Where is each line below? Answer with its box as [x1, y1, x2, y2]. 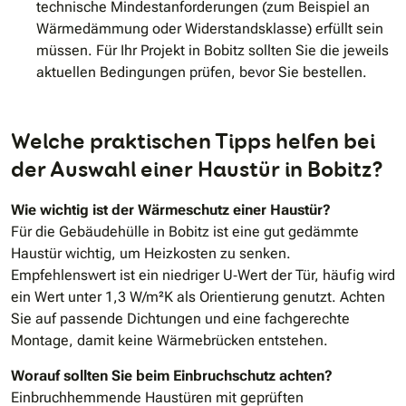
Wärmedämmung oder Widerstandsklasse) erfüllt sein [36, 20, 383, 38]
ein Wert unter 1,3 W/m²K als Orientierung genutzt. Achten [11, 288, 385, 306]
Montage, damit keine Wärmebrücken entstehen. [11, 332, 328, 350]
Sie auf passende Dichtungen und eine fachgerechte [11, 310, 350, 328]
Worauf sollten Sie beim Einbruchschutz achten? [11, 367, 333, 385]
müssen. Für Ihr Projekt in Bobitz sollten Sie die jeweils [36, 42, 389, 60]
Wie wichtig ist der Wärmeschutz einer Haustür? [11, 201, 331, 219]
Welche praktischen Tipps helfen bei [11, 127, 375, 156]
